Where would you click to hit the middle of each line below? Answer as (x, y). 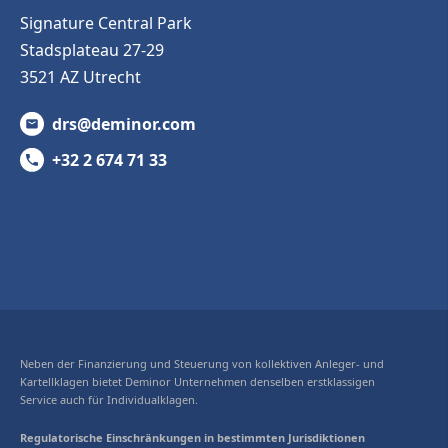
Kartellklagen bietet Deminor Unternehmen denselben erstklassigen (197, 381)
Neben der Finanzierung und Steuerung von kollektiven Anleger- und (202, 363)
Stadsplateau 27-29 (92, 49)
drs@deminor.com (124, 123)
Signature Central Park (106, 22)
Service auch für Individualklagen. (110, 399)
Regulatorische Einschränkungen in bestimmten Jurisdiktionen (192, 437)
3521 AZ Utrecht (80, 76)
